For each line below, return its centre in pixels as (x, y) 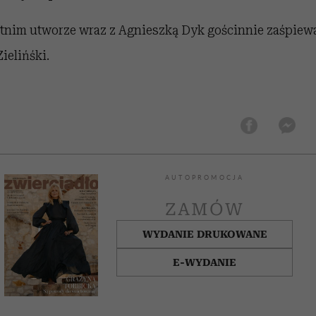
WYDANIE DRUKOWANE (205, 234)
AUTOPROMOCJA (205, 178)
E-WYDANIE (205, 262)
